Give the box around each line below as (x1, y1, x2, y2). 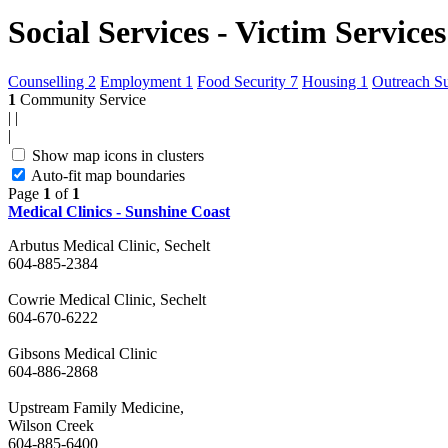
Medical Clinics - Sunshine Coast (8, 202, 230, 220)
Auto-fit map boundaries (31, 166, 185, 184)
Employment (100, 72, 185, 90)
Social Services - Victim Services (8, 14, 446, 51)
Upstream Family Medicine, (8, 398, 184, 416)
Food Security (197, 72, 290, 90)
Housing (302, 72, 360, 90)
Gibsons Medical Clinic (8, 344, 157, 362)
